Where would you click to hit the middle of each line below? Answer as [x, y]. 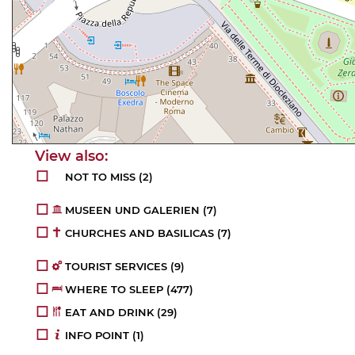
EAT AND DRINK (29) [122, 312]
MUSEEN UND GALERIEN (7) [141, 210]
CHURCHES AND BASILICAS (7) [149, 233]
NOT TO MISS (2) [109, 176]
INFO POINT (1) [105, 335]
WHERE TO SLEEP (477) [130, 289]
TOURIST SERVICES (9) [125, 266]
